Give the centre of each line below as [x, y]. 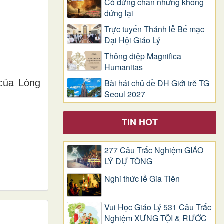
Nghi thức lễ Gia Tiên [142, 179]
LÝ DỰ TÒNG [128, 161]
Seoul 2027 [125, 94]
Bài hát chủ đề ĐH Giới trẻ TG [157, 83]
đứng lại [119, 13]
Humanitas [124, 67]
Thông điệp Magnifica [143, 56]
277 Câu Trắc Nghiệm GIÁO [154, 150]
